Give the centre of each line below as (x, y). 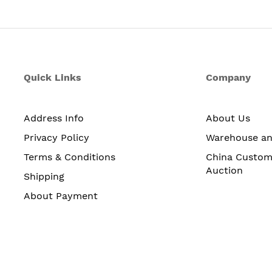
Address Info (54, 118)
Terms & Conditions (70, 157)
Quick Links (53, 77)
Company (228, 77)
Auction (224, 170)
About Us (228, 118)
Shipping (44, 176)
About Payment (61, 195)
